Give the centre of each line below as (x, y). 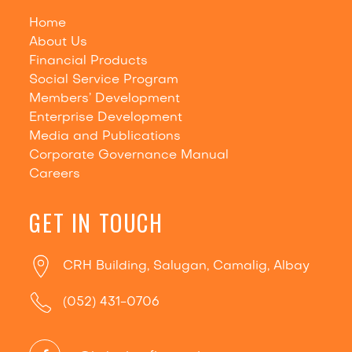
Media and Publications (105, 137)
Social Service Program (104, 81)
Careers (55, 175)
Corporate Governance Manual (129, 156)
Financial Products (89, 62)
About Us (59, 43)
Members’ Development (105, 99)
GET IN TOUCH (96, 223)
